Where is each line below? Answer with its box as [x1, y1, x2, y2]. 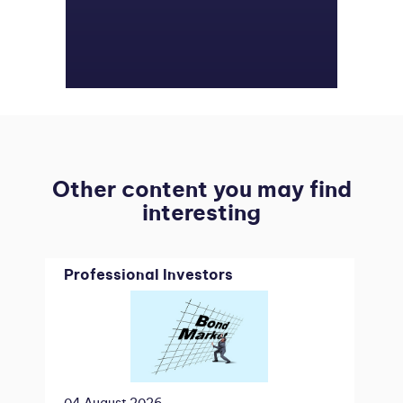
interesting [142, 203, 261, 226]
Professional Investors [63, 268, 233, 283]
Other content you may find [51, 180, 352, 202]
